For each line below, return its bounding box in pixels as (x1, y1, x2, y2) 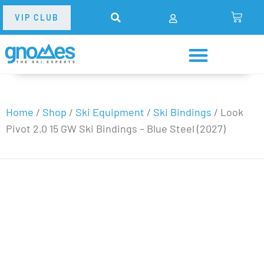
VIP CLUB (15, 12, 59, 22)
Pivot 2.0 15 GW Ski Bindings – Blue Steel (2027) (6, 121, 226, 135)
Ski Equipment (75, 105, 144, 118)
